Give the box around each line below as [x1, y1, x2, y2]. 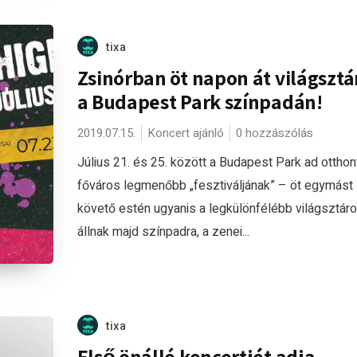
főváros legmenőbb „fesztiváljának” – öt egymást [76, 175, 353, 195]
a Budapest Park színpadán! [76, 88, 323, 115]
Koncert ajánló [147, 124, 224, 142]
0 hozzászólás [235, 124, 313, 142]
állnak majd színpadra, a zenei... [76, 222, 249, 241]
